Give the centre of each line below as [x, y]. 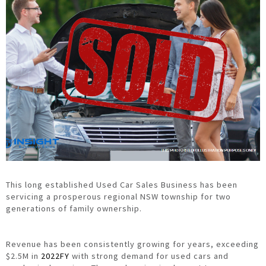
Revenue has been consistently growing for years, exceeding [133, 244]
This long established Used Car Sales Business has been [122, 185]
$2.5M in [24, 256]
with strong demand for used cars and [151, 256]
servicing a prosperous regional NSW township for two [119, 197]
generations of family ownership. [74, 209]
